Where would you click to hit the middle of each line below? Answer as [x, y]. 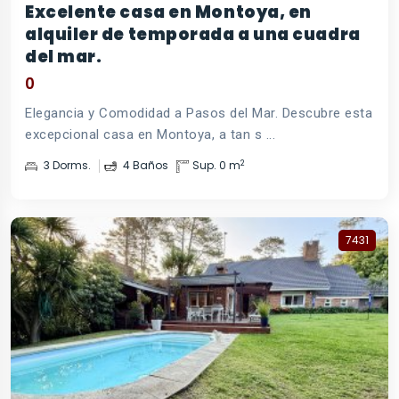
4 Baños [144, 166]
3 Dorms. [66, 166]
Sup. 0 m [216, 166]
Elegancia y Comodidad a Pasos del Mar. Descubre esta [199, 114]
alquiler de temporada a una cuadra [193, 35]
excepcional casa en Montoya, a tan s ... [150, 135]
